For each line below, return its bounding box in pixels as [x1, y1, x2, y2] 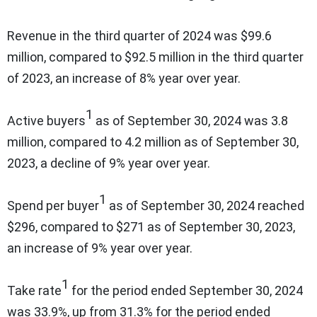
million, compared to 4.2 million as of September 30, [7, 134, 299, 149]
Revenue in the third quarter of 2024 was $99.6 [7, 28, 272, 43]
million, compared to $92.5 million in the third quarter [7, 49, 304, 64]
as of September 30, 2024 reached [106, 197, 304, 213]
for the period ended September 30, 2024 [69, 282, 303, 298]
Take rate [7, 282, 62, 298]
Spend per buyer [7, 197, 99, 213]
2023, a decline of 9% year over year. [7, 155, 210, 171]
